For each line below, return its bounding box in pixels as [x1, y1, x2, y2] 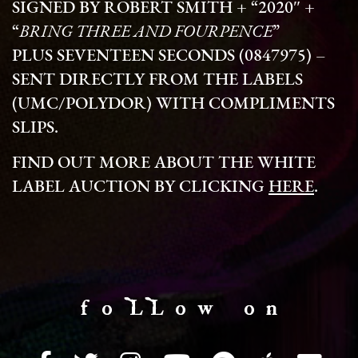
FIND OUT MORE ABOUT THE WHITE [12, 154, 316, 172]
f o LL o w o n [80, 296, 278, 320]
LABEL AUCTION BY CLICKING [12, 178, 268, 196]
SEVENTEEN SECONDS [57, 47, 235, 65]
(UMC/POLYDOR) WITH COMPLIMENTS [12, 95, 335, 113]
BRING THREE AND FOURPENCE [19, 23, 272, 41]
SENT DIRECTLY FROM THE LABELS [12, 71, 303, 89]
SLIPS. [12, 119, 58, 137]
